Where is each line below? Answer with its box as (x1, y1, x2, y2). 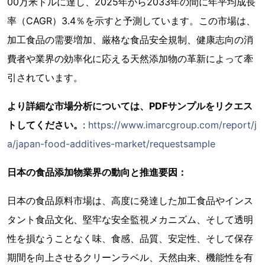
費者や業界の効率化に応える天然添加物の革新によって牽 (7, 53, 253, 65)
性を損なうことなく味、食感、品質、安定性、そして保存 (7, 232, 253, 245)
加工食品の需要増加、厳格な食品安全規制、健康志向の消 (7, 34, 253, 46)
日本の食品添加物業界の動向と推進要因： (7, 166, 187, 179)
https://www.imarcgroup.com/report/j (88, 119, 257, 131)
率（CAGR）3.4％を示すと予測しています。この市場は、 (7, 15, 256, 27)
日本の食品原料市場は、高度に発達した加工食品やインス (7, 195, 253, 207)
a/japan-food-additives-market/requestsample (7, 138, 215, 150)
